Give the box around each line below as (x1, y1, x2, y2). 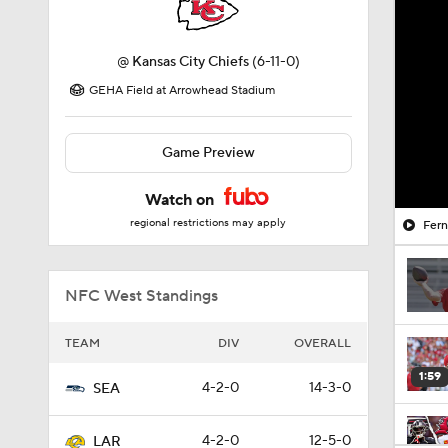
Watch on (145, 190, 219, 210)
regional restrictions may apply (130, 216, 287, 230)
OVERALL (294, 336, 351, 351)
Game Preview (161, 144, 255, 162)
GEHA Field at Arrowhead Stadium (89, 83, 275, 98)
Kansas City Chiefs (131, 53, 249, 71)
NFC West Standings (65, 286, 218, 306)
